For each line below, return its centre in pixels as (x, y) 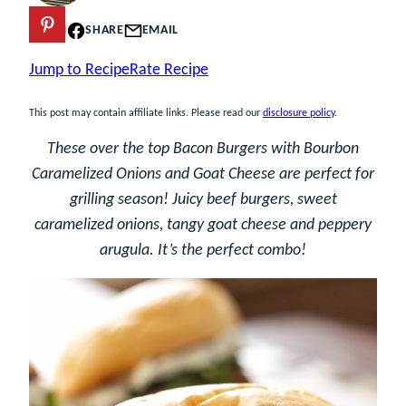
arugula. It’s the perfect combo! (203, 251)
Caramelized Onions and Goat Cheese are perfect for (203, 174)
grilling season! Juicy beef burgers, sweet (203, 200)
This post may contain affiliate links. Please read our (146, 113)
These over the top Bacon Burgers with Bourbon (203, 149)
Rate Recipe (169, 70)
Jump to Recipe (79, 70)
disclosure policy (299, 113)
